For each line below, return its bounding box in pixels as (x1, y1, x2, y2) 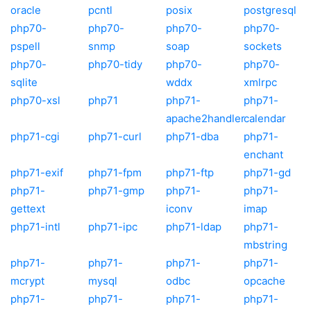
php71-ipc (88, 219, 137, 233)
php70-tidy (88, 57, 142, 71)
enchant (244, 147, 283, 161)
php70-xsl (10, 93, 60, 107)
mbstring (244, 237, 287, 251)
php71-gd (244, 165, 291, 179)
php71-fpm (88, 165, 142, 179)
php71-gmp (88, 183, 144, 197)
